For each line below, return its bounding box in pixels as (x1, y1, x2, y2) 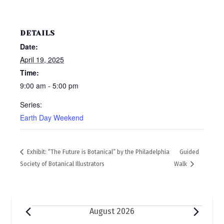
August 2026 (89, 206, 134, 216)
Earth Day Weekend (20, 112, 83, 123)
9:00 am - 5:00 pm (20, 80, 78, 91)
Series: (20, 99, 42, 110)
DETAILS (20, 29, 55, 37)
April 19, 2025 (20, 54, 64, 65)
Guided (179, 148, 199, 156)
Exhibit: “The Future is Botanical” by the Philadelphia (25, 148, 169, 156)
